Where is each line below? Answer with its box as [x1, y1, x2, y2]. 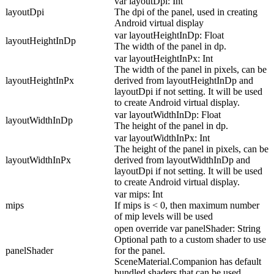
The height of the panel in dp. [114, 120, 228, 131]
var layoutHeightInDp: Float [114, 30, 224, 41]
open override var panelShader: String [114, 223, 261, 234]
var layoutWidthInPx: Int [114, 133, 210, 144]
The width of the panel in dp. [114, 41, 226, 52]
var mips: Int [114, 189, 163, 200]
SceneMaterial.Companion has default [114, 256, 261, 267]
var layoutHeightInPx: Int [114, 53, 213, 64]
